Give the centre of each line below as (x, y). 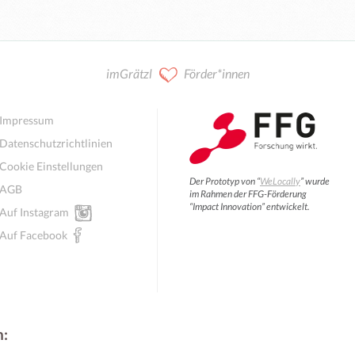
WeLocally (280, 181)
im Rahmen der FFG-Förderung (248, 193)
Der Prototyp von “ (225, 181)
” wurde (315, 181)
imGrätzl (129, 73)
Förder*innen (216, 73)
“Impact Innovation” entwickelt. (250, 206)
